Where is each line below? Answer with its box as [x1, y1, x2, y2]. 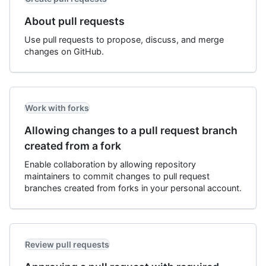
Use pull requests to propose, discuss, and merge [24, 34, 224, 45]
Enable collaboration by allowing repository [24, 159, 196, 169]
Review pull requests [25, 239, 109, 249]
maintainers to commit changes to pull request [24, 171, 210, 181]
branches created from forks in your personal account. [24, 183, 242, 193]
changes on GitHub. [24, 46, 104, 56]
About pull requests [24, 15, 125, 27]
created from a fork [24, 140, 121, 152]
